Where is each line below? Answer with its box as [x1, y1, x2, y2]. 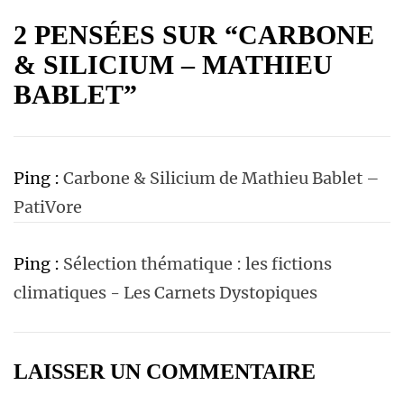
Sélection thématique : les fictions [63, 252, 332, 274]
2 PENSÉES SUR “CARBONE [14, 19, 374, 50]
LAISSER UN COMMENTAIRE [14, 359, 316, 383]
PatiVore [14, 196, 82, 217]
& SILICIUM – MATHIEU [14, 49, 333, 79]
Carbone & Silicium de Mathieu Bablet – [63, 167, 380, 188]
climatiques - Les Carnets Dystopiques [14, 281, 317, 303]
